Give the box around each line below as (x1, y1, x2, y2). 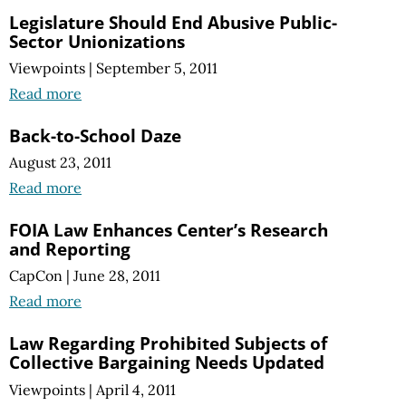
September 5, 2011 (96, 59, 217, 78)
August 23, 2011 (9, 153, 111, 172)
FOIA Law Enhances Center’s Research (9, 217, 328, 243)
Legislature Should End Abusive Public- (9, 9, 337, 34)
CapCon (9, 266, 63, 285)
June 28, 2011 (73, 266, 160, 285)
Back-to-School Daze (9, 123, 181, 149)
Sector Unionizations (9, 28, 185, 53)
